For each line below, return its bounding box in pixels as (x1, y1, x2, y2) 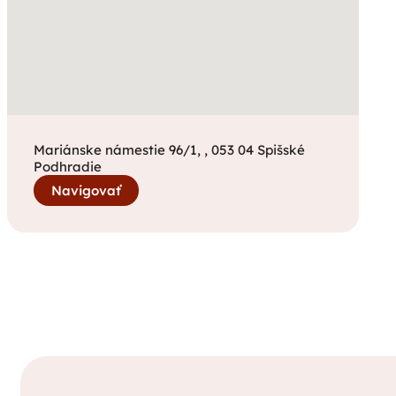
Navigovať (51, 182, 121, 199)
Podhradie (34, 158, 102, 175)
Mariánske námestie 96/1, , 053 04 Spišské (34, 141, 305, 158)
